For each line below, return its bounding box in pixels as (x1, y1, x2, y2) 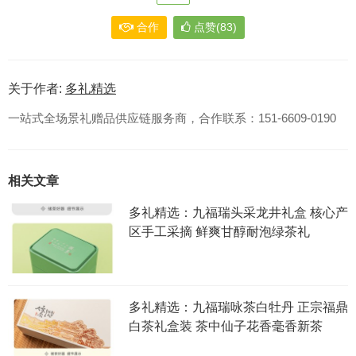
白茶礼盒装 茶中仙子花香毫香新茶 (128, 319, 323, 334)
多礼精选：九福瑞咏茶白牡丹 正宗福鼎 (128, 300, 348, 315)
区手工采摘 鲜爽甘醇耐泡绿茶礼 (128, 225, 310, 239)
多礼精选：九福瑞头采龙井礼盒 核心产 (128, 206, 348, 220)
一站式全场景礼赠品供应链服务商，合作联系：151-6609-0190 (8, 111, 336, 126)
